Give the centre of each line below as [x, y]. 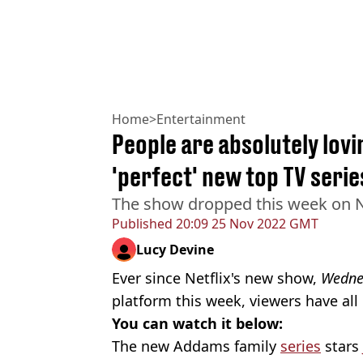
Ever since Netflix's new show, [216, 278]
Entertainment [201, 119]
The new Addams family [196, 346]
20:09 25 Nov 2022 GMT [246, 223]
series [301, 346]
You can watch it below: [197, 323]
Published [142, 223]
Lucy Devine [175, 249]
